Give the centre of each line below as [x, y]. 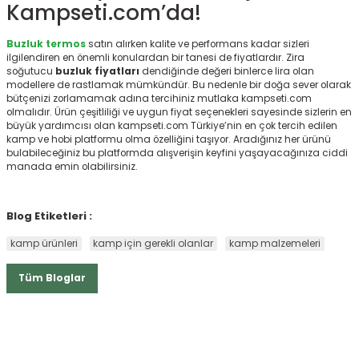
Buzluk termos [46, 44]
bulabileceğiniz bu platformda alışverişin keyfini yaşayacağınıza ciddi [177, 153]
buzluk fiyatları [97, 72]
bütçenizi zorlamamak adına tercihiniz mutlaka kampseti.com [159, 99]
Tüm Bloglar [52, 278]
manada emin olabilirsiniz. [72, 167]
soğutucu [31, 72]
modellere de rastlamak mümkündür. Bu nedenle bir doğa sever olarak [179, 85]
